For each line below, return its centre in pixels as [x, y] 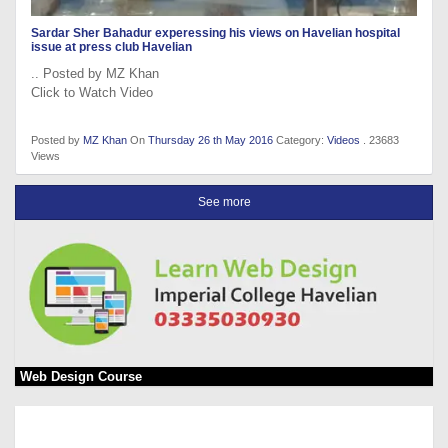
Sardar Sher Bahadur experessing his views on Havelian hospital [215, 33]
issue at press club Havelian [111, 47]
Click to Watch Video [92, 92]
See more [224, 202]
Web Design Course [81, 377]
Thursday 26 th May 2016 [212, 140]
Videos [343, 140]
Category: [301, 140]
